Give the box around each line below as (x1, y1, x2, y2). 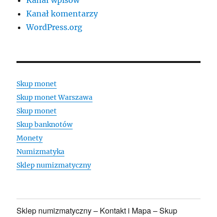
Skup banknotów (16, 120, 73, 129)
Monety (16, 133, 43, 142)
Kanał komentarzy (26, 8, 98, 18)
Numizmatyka (16, 147, 65, 156)
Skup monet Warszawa (16, 93, 93, 102)
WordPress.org (26, 22, 83, 32)
